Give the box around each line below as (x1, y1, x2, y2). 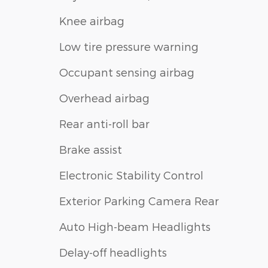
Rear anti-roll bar (59, 117, 150, 130)
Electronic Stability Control (59, 168, 203, 181)
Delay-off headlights (59, 245, 167, 258)
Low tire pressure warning (59, 39, 199, 53)
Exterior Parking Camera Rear (59, 194, 219, 207)
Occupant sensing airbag (59, 65, 194, 78)
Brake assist (59, 142, 122, 156)
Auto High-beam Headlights (59, 220, 211, 233)
